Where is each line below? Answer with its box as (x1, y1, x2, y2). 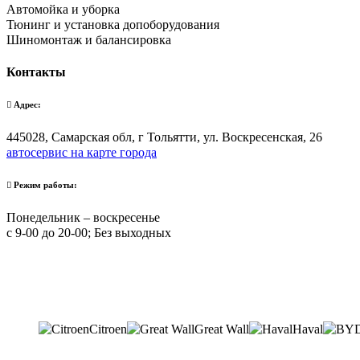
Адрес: (11, 100, 41, 110)
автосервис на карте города (6, 145, 157, 160)
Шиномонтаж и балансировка (6, 32, 171, 47)
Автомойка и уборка (6, 2, 120, 16)
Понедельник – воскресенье (6, 211, 160, 225)
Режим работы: (11, 180, 77, 190)
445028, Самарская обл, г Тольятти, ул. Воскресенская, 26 (6, 130, 322, 145)
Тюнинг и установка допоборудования (6, 17, 219, 31)
